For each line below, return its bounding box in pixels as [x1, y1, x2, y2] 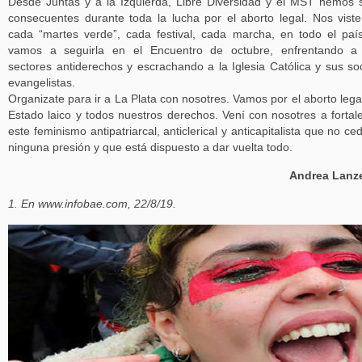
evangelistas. [8, 77, 75, 89]
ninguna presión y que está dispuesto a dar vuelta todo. [8, 141, 293, 154]
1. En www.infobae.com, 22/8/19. [8, 198, 176, 210]
